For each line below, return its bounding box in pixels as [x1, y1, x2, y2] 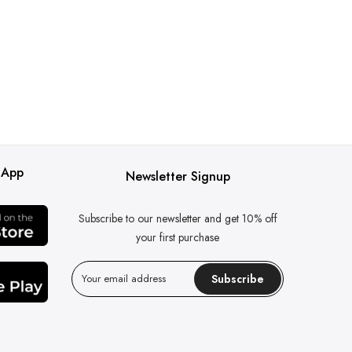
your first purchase [136, 229, 219, 245]
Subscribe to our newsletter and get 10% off [78, 211, 277, 226]
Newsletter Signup [125, 167, 230, 185]
